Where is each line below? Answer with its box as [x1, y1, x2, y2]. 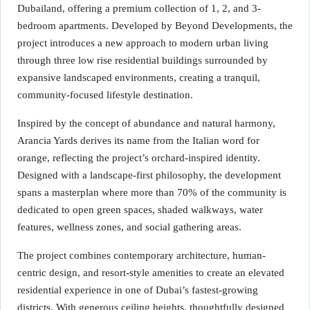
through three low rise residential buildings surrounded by [17, 55, 268, 66]
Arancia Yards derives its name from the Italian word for [17, 135, 259, 146]
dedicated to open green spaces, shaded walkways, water [17, 204, 263, 215]
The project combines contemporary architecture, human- [17, 250, 266, 261]
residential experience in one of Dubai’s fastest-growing [17, 284, 258, 295]
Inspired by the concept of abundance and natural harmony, [17, 118, 275, 129]
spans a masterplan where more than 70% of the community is [17, 187, 286, 198]
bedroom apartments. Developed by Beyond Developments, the [17, 20, 293, 31]
